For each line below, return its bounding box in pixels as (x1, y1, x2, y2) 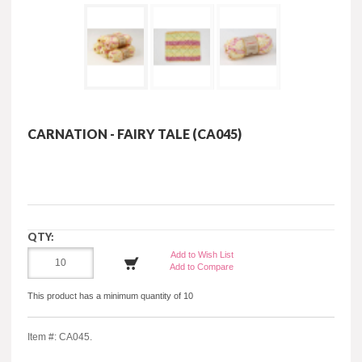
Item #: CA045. (27, 330, 92, 343)
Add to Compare (170, 262, 234, 272)
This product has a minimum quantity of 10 (27, 290, 193, 301)
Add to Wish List (170, 250, 234, 260)
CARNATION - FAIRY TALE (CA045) (27, 126, 242, 142)
